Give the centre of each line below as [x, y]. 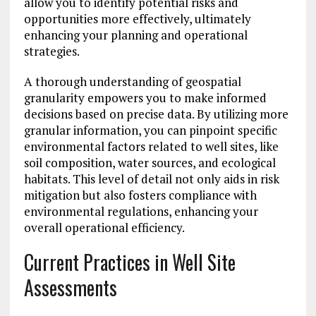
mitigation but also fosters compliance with [140, 195]
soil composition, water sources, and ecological [150, 163]
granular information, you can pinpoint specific [150, 130]
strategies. [51, 51]
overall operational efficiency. [104, 228]
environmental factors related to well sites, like [151, 147]
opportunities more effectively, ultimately [137, 19]
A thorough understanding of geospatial [132, 82]
